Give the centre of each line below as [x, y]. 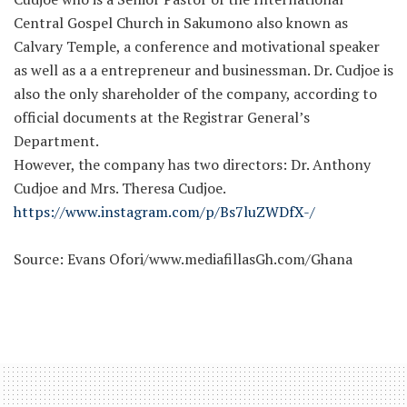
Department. [56, 140]
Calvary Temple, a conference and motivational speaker [197, 46]
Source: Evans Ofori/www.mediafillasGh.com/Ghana [183, 258]
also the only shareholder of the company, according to [195, 93]
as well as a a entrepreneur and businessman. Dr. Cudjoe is [203, 69]
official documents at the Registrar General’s [162, 117]
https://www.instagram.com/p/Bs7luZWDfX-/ [164, 211]
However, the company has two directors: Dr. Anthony [192, 164]
